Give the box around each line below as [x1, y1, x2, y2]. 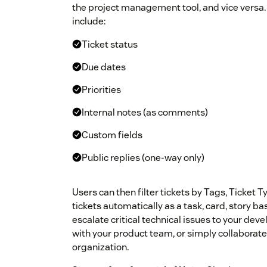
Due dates [82, 61, 126, 74]
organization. [72, 241, 129, 254]
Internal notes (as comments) [82, 106, 208, 119]
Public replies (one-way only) [82, 151, 204, 164]
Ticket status [82, 38, 138, 51]
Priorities [82, 83, 121, 97]
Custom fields [82, 129, 142, 142]
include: [72, 15, 105, 28]
